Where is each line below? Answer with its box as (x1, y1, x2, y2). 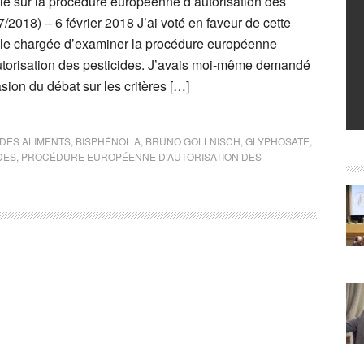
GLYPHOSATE (245, 134, 310, 148)
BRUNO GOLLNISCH (145, 134, 240, 148)
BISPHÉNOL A (76, 134, 141, 148)
